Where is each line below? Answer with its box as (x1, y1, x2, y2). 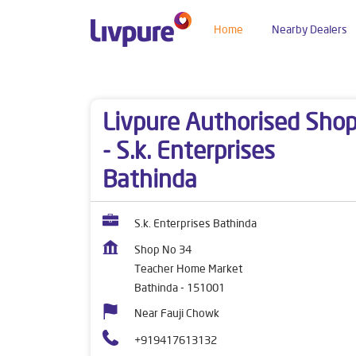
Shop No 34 (134, 242, 192, 257)
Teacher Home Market (134, 261, 242, 276)
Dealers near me (91, 72, 170, 86)
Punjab (192, 72, 225, 86)
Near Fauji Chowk (134, 306, 219, 320)
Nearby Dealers (272, 21, 347, 37)
